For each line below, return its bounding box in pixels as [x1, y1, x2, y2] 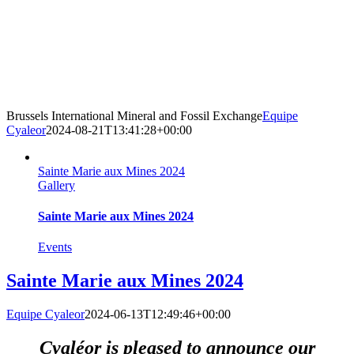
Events [38, 240, 72, 254]
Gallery [38, 178, 75, 192]
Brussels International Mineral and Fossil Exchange [6, 108, 262, 122]
